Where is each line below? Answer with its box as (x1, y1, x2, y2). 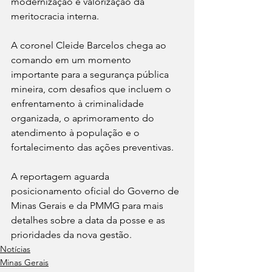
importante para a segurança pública (11, 69, 171, 81)
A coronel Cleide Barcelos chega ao (11, 39, 169, 52)
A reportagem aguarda (11, 171, 112, 183)
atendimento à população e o (11, 127, 142, 139)
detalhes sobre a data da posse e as (11, 214, 168, 226)
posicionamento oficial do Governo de (11, 185, 182, 197)
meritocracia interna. (11, 10, 99, 22)
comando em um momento (11, 54, 134, 66)
